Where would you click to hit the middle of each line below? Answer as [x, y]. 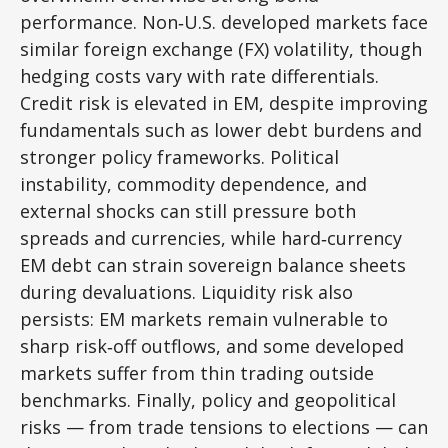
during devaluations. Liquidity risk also [186, 291]
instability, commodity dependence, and [193, 183]
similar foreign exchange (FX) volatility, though [221, 48]
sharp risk [63, 345]
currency [364, 237]
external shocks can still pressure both [188, 210]
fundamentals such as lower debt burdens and [221, 129]
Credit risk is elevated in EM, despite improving [224, 102]
